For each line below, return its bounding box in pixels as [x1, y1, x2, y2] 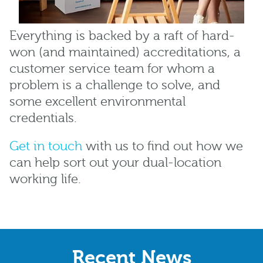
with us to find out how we [82, 139, 243, 154]
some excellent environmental [9, 95, 186, 110]
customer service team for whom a [9, 62, 215, 77]
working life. [9, 172, 81, 187]
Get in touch [9, 139, 82, 154]
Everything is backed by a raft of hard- [9, 29, 235, 44]
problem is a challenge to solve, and [9, 78, 220, 93]
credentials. [9, 111, 77, 126]
